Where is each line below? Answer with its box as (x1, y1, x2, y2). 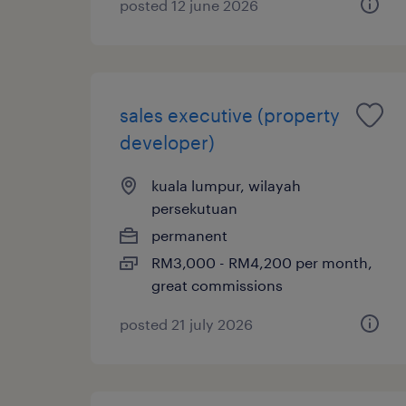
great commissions (151, 275, 283, 294)
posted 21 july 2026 (120, 314, 253, 333)
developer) (120, 130, 215, 153)
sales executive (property (120, 103, 340, 126)
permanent (151, 226, 227, 244)
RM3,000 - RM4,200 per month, (151, 253, 372, 271)
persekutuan (151, 198, 237, 217)
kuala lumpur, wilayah (151, 176, 301, 194)
